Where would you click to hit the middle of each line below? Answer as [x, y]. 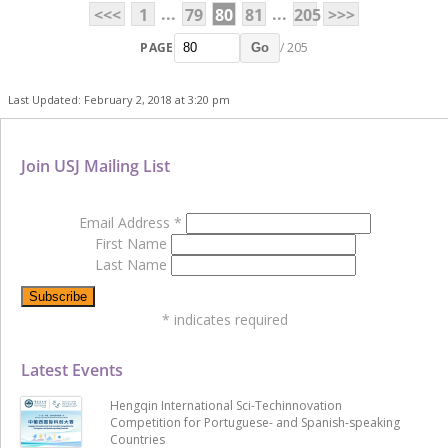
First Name [132, 243]
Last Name [132, 264]
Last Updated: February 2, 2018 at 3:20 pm [119, 99]
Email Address [126, 222]
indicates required [229, 319]
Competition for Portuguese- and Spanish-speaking [254, 422]
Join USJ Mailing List [95, 165]
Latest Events [72, 369]
